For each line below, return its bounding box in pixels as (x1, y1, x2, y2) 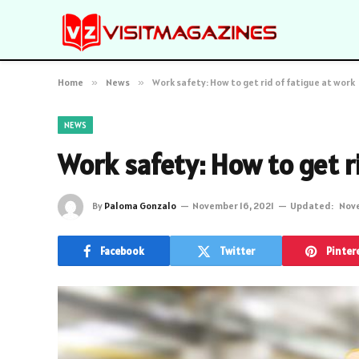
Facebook (100, 244, 144, 258)
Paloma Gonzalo (104, 199, 176, 212)
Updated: (290, 199, 333, 212)
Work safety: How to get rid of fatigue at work (152, 76, 355, 88)
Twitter (220, 244, 255, 258)
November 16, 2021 (192, 199, 274, 212)
